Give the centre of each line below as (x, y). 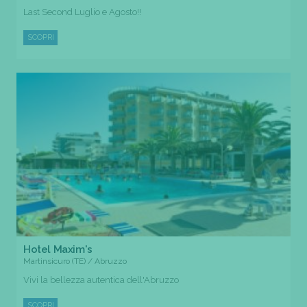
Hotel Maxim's (58, 249)
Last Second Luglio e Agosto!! (82, 12)
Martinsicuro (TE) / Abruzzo (75, 261)
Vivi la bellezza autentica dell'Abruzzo (101, 280)
